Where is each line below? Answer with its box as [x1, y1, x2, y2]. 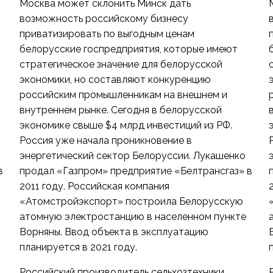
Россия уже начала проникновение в [19, 135, 192, 146]
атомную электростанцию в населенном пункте [19, 211, 246, 222]
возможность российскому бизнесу [19, 13, 188, 24]
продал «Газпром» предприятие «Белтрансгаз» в [19, 165, 252, 177]
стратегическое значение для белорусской [19, 58, 222, 70]
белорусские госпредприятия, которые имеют [19, 43, 238, 55]
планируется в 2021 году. [19, 241, 137, 253]
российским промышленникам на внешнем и [19, 89, 227, 101]
